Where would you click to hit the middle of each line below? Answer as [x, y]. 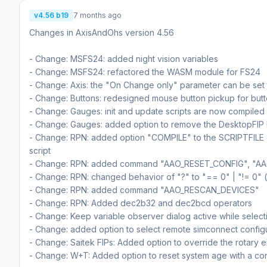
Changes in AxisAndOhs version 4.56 [102, 32]
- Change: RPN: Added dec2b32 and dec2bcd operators [141, 203]
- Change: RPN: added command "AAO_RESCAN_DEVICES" [144, 190]
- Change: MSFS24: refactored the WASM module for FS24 [145, 72]
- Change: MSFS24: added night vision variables [124, 58]
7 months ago [97, 15]
